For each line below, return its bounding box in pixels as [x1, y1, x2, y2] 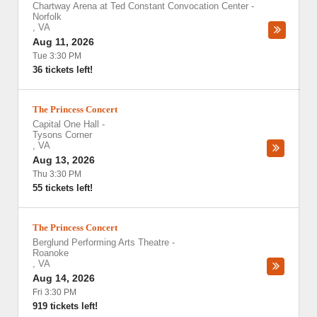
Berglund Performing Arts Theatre [33, 237, 169, 248]
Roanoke [33, 248, 69, 258]
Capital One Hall [33, 119, 99, 129]
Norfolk [33, 11, 62, 22]
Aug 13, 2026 [33, 154, 95, 166]
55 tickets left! [33, 183, 93, 193]
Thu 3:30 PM [33, 169, 81, 179]
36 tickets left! [33, 64, 93, 75]
